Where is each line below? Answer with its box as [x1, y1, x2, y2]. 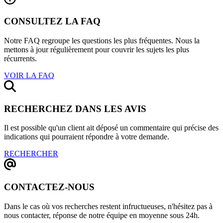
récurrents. [4, 54, 37, 63]
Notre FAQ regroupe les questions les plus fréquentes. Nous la [4, 36, 200, 45]
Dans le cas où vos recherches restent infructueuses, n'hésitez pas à [4, 202, 213, 211]
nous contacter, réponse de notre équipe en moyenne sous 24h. [4, 211, 200, 220]
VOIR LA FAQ [4, 71, 54, 80]
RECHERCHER [4, 149, 58, 158]
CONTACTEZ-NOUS [4, 181, 95, 192]
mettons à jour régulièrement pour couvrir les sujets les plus [4, 45, 189, 54]
